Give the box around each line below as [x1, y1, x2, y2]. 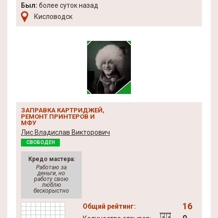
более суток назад [37, 1, 98, 9]
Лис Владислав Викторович [21, 128, 110, 136]
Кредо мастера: [28, 156, 75, 163]
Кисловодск [34, 13, 73, 20]
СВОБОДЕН [26, 140, 55, 145]
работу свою [34, 176, 69, 182]
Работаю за [36, 164, 67, 171]
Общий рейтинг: [82, 202, 136, 210]
